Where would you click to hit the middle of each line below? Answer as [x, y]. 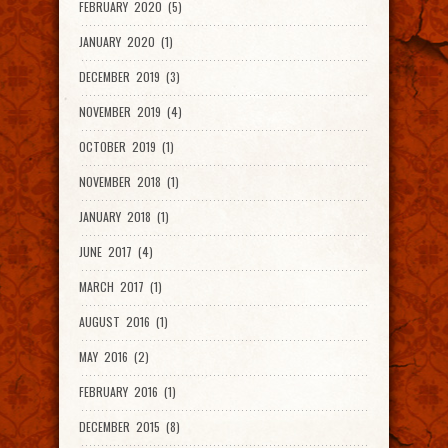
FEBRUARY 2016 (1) [127, 391]
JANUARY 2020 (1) [126, 41]
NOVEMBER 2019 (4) [130, 111]
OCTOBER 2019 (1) [126, 146]
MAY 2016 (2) [114, 356]
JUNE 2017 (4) [116, 251]
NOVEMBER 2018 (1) [129, 181]
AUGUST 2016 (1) [123, 321]
